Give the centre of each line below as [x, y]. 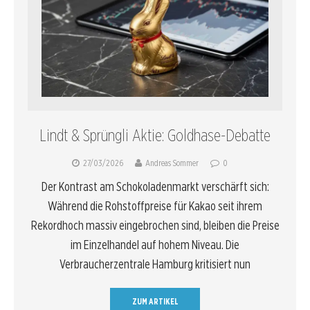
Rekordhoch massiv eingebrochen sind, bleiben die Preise [155, 226]
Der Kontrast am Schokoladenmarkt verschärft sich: [155, 187]
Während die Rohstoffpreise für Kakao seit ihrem [155, 206]
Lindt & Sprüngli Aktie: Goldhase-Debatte [155, 136]
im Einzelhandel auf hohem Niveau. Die [155, 245]
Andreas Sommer [172, 163]
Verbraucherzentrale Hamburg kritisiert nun [155, 264]
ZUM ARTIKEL [155, 302]
